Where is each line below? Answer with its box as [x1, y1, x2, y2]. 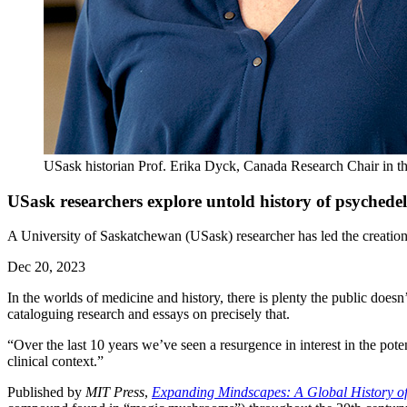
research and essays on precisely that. [77, 306, 293, 323]
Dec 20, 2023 [7, 259, 85, 275]
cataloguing [7, 306, 77, 323]
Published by [7, 384, 85, 401]
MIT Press [85, 384, 144, 401]
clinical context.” [7, 353, 104, 370]
